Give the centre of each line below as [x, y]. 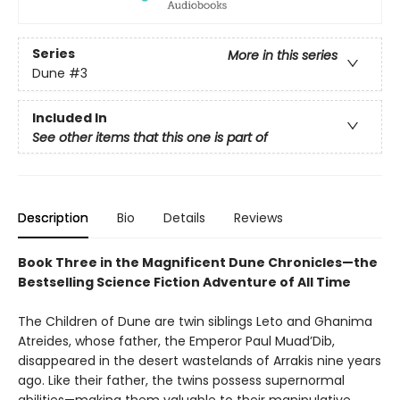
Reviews [258, 217]
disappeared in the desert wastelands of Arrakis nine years [200, 360]
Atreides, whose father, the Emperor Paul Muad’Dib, [176, 341]
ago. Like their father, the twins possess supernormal [181, 380]
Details [184, 217]
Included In [70, 117]
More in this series [283, 56]
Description [53, 217]
